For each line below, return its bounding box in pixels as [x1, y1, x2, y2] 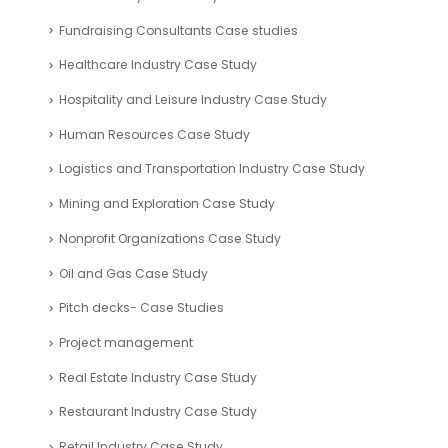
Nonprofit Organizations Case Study [59, 229, 281, 247]
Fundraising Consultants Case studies [59, 21, 298, 39]
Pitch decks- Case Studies [59, 299, 224, 317]
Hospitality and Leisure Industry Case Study [59, 91, 327, 109]
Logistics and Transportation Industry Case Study [59, 160, 365, 178]
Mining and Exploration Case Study [59, 195, 275, 213]
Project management [59, 333, 193, 351]
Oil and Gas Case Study [59, 264, 208, 282]
